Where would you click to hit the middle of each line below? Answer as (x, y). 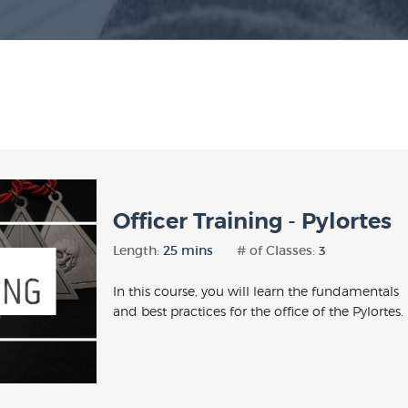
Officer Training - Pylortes (252, 221)
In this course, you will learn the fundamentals (256, 291)
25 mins (188, 250)
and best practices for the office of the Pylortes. (258, 311)
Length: (138, 250)
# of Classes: (278, 250)
